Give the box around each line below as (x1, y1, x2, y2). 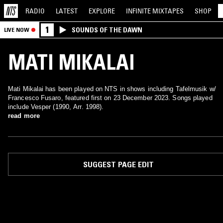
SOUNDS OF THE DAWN (72, 25, 142, 34)
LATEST (56, 6, 78, 15)
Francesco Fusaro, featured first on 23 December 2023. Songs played (8, 94, 213, 102)
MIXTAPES (152, 6, 184, 15)
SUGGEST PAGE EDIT (83, 159, 154, 169)
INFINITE (126, 6, 152, 15)
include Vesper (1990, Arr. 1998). (8, 103, 104, 111)
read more (8, 112, 40, 119)
